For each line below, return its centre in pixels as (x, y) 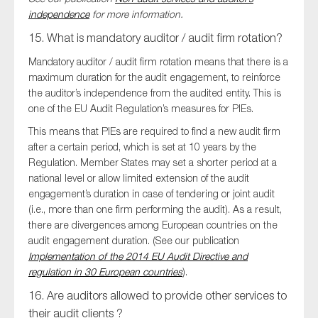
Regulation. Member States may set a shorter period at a (153, 163)
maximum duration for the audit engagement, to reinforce (154, 77)
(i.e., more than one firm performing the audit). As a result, (155, 209)
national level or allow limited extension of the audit (139, 178)
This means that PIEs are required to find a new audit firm (154, 131)
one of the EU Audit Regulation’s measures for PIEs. (141, 109)
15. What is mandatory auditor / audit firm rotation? (155, 38)
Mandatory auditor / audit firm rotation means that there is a (158, 62)
